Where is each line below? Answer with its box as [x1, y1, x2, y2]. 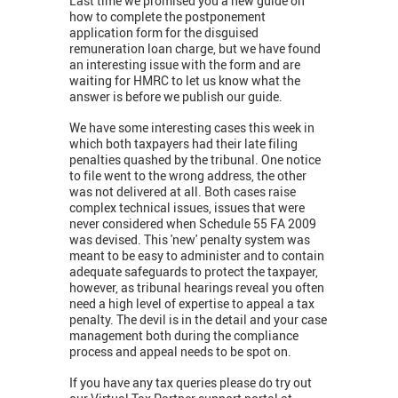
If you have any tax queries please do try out [69, 374, 312, 392]
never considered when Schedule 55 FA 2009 [69, 215, 316, 233]
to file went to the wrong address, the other [69, 167, 306, 185]
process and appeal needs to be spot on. [69, 343, 294, 361]
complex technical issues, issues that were [69, 199, 305, 217]
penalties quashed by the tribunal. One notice [69, 151, 321, 169]
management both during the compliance [69, 327, 298, 345]
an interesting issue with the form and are [69, 56, 300, 74]
